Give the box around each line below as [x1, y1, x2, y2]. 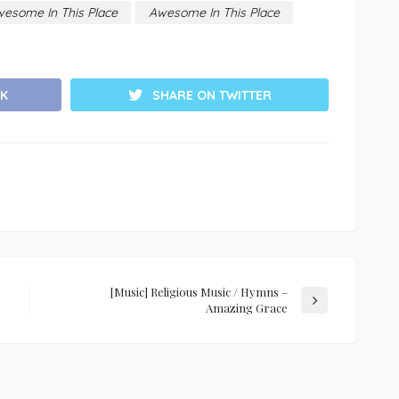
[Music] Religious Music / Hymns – [110, 284, 288, 300]
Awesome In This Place [149, 4, 280, 20]
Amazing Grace [206, 300, 288, 316]
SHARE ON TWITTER [151, 87, 272, 104]
